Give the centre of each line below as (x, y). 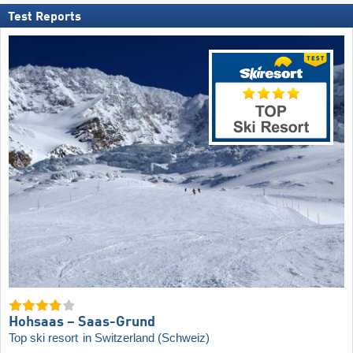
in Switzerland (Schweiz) (146, 338)
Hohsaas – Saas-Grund (82, 323)
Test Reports (45, 18)
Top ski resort (45, 338)
